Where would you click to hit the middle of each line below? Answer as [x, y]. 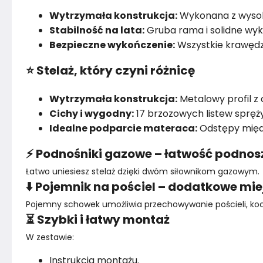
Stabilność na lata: [97, 30]
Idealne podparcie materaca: [123, 128]
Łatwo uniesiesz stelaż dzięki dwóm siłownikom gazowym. [143, 171]
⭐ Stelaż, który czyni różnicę [110, 70]
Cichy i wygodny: [92, 114]
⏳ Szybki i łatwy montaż [98, 220]
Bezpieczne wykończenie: [112, 45]
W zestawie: [50, 237]
